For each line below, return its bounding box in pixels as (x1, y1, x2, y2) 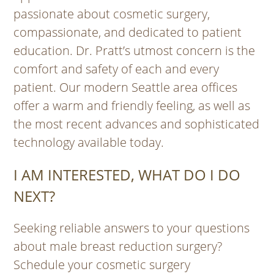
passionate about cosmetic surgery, (13, 6, 210, 23)
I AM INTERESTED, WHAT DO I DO (13, 165, 241, 185)
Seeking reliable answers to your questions (13, 220, 250, 237)
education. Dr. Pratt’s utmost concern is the (13, 42, 256, 59)
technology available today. (13, 134, 165, 151)
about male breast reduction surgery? (13, 238, 223, 255)
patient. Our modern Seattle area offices (13, 79, 238, 96)
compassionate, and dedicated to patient (13, 24, 242, 41)
